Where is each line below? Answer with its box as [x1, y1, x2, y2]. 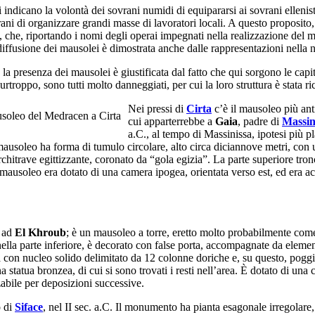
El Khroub [15, 226, 66, 239]
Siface [15, 301, 43, 314]
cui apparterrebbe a [128, 115, 215, 128]
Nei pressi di [128, 103, 186, 115]
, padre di [238, 115, 282, 128]
